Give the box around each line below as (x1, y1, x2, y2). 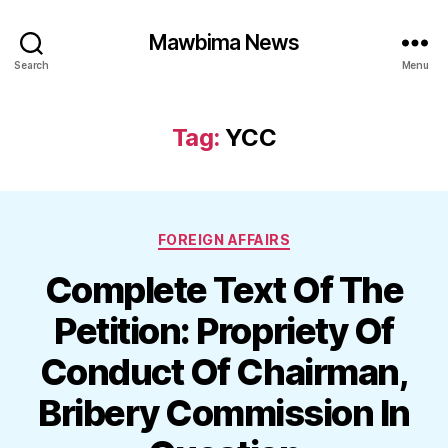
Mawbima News (148, 29, 300, 55)
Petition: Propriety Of (54, 308, 394, 353)
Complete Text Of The (44, 267, 404, 312)
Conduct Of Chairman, (39, 349, 409, 394)
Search (14, 58, 49, 71)
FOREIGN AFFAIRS (157, 231, 291, 248)
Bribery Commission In (38, 390, 410, 435)
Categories (223, 225, 312, 246)
